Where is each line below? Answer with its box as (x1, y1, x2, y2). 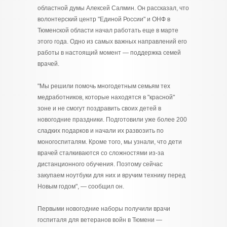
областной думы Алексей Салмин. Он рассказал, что (37, 5, 189, 12)
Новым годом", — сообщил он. (37, 183, 124, 190)
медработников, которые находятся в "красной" (37, 94, 175, 101)
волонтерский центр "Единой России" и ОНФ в (37, 16, 170, 23)
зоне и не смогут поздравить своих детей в (37, 105, 161, 112)
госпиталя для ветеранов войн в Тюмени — (37, 216, 162, 223)
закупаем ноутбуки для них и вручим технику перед (37, 172, 185, 179)
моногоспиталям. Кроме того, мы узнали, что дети (37, 138, 182, 145)
